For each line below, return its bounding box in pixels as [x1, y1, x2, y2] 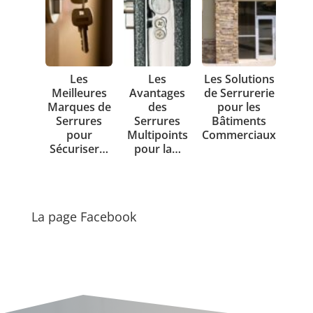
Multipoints [126, 126, 188, 143]
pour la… [133, 140, 181, 156]
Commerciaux [202, 126, 277, 143]
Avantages [129, 85, 186, 101]
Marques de [47, 99, 111, 115]
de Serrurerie [203, 85, 275, 101]
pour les [217, 99, 261, 115]
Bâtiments [212, 112, 267, 129]
